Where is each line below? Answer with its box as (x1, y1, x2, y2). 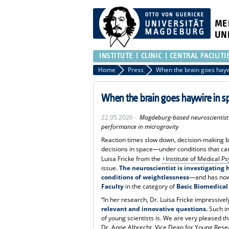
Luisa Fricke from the (101, 154, 163, 163)
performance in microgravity (101, 122, 179, 131)
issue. (101, 163, 118, 172)
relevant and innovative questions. (101, 204, 208, 213)
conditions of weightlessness (101, 172, 190, 181)
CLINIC (141, 52, 162, 60)
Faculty (101, 181, 124, 191)
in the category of (124, 181, 177, 191)
